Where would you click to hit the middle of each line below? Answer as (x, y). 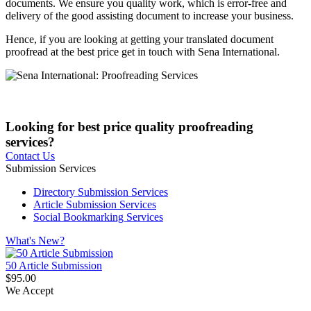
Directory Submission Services (101, 192)
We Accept (30, 290)
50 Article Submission (54, 265)
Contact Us (30, 155)
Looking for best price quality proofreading (129, 126)
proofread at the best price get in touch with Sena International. (143, 51)
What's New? (35, 240)
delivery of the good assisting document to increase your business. (150, 15)
